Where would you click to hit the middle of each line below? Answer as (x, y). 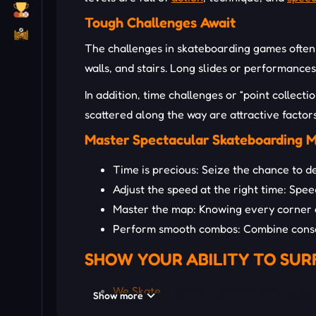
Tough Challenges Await (160, 23)
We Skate (137, 291)
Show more (118, 296)
